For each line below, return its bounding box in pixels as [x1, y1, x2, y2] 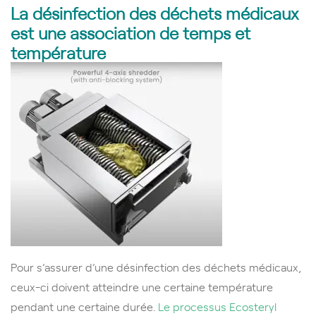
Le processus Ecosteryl [158, 298, 276, 314]
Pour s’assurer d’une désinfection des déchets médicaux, [11, 258, 301, 274]
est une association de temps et [11, 20, 250, 44]
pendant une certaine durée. [11, 298, 158, 314]
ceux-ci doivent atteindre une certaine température [11, 278, 273, 294]
